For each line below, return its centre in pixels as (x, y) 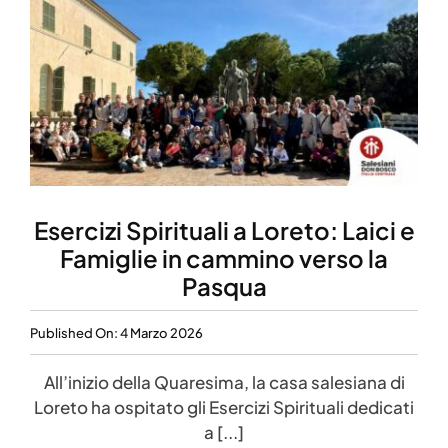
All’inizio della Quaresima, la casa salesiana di (224, 382)
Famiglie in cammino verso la (224, 258)
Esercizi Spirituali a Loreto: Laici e (224, 230)
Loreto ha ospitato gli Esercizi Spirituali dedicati (224, 407)
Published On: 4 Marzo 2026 (116, 332)
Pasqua (224, 286)
